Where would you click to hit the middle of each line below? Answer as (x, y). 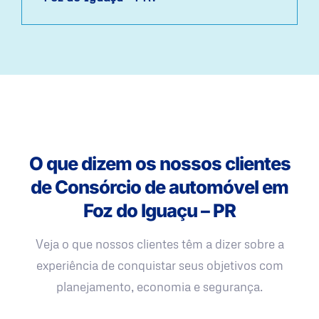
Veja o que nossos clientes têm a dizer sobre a (159, 244)
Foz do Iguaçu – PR (159, 210)
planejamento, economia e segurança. (159, 286)
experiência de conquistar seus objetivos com (159, 265)
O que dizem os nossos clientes (159, 163)
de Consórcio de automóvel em (159, 187)
